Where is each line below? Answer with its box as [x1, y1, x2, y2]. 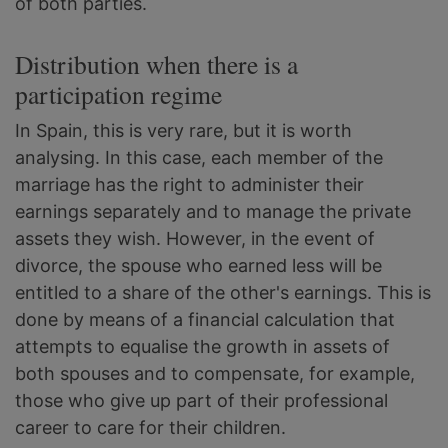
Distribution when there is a [15, 47, 298, 82]
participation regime [15, 77, 222, 112]
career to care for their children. [15, 417, 286, 439]
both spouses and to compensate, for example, [15, 363, 415, 385]
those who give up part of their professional [15, 390, 388, 412]
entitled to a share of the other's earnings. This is [15, 282, 431, 304]
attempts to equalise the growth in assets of [15, 336, 390, 358]
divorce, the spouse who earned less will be [15, 255, 382, 277]
